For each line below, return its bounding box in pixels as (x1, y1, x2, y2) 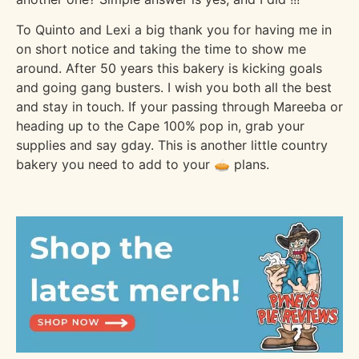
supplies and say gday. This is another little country (16, 137, 328, 154)
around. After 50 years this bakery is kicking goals (16, 60, 322, 77)
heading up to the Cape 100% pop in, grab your (16, 118, 305, 135)
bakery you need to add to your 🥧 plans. (16, 156, 269, 173)
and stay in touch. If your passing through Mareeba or (16, 99, 343, 115)
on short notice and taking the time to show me (16, 41, 306, 58)
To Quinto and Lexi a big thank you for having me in (16, 22, 332, 38)
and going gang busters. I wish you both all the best (16, 79, 332, 96)
